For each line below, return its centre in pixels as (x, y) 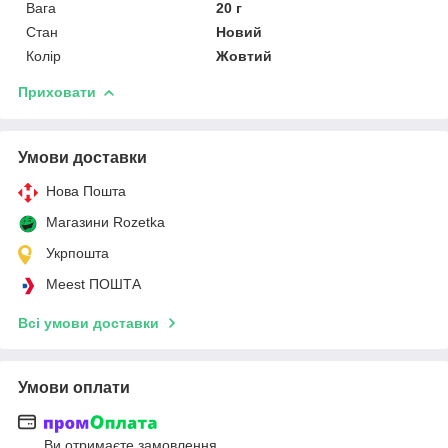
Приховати (57, 91)
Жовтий (244, 55)
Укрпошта (77, 252)
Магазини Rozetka (105, 221)
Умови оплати (74, 387)
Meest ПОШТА (93, 283)
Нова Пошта (86, 190)
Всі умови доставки (88, 322)
